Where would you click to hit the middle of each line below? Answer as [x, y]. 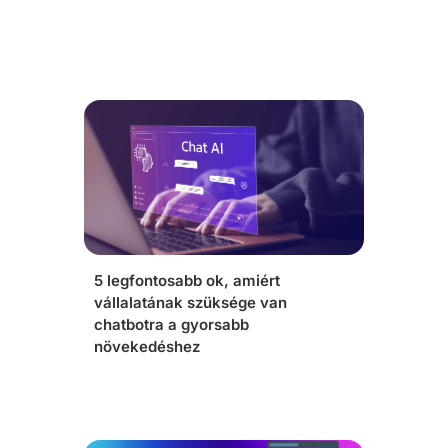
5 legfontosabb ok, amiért [187, 280]
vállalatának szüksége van [190, 302]
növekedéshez [147, 346]
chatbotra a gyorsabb [171, 324]
